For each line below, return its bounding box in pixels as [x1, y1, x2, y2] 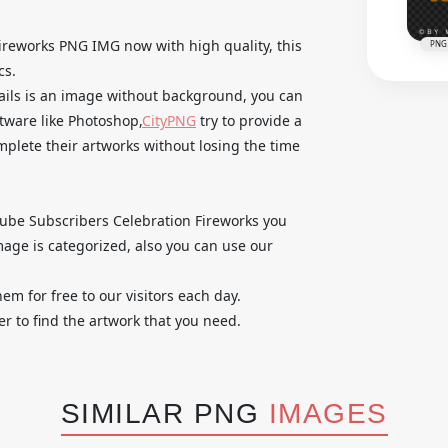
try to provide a [196, 110, 302, 130]
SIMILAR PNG [60, 397, 269, 429]
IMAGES [268, 397, 388, 429]
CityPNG [142, 110, 196, 130]
